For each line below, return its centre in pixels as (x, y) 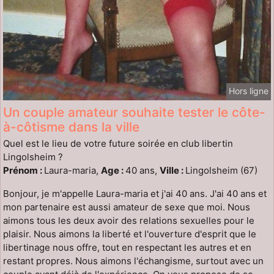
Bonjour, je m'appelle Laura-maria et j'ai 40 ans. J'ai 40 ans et (135, 193)
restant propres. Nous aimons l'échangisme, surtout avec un (133, 261)
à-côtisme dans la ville (71, 127)
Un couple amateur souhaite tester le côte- (134, 112)
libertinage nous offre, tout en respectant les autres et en (127, 247)
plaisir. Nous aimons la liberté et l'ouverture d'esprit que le (130, 234)
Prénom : (24, 170)
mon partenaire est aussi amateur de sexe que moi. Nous (127, 207)
